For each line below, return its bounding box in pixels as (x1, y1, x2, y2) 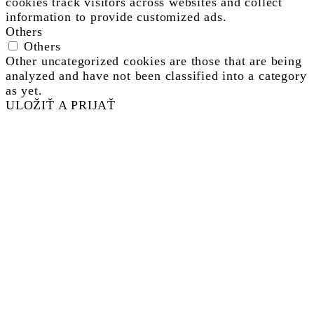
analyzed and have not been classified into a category (6, 68, 307, 83)
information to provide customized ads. (6, 9, 227, 24)
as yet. (6, 83, 43, 97)
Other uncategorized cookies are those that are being (6, 53, 302, 68)
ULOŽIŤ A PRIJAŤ (6, 97, 116, 112)
